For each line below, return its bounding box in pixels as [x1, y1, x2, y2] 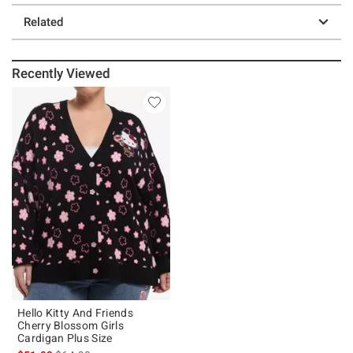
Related [24, 14, 63, 29]
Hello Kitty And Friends [17, 306, 133, 319]
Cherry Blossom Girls [17, 318, 124, 332]
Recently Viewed [12, 65, 111, 81]
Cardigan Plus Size [17, 331, 113, 344]
